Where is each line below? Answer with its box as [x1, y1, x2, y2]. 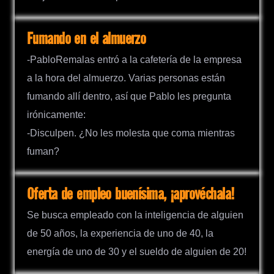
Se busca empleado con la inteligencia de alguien [27, 210, 243, 221]
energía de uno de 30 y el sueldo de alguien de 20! [27, 246, 246, 257]
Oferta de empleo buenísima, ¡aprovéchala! [27, 185, 234, 204]
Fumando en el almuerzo [27, 30, 146, 48]
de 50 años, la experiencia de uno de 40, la [27, 228, 213, 239]
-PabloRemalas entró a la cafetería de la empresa [27, 54, 242, 65]
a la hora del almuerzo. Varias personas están [27, 72, 225, 83]
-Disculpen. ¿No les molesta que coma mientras [27, 127, 235, 138]
